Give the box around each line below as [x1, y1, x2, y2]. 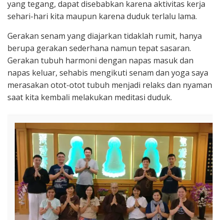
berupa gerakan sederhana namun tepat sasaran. [7, 42, 191, 54]
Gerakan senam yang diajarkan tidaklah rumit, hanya [7, 30, 202, 41]
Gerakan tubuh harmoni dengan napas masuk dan [7, 55, 193, 66]
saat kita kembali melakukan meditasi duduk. [7, 91, 172, 103]
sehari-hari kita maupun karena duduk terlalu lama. [7, 10, 197, 22]
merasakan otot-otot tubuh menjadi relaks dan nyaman [7, 79, 212, 90]
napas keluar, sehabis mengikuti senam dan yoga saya [7, 67, 208, 78]
